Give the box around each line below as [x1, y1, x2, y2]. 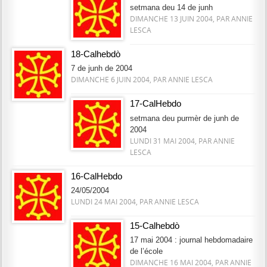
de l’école [129, 247, 163, 256]
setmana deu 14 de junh [129, 2, 213, 12]
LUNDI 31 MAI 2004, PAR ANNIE [129, 136, 235, 145]
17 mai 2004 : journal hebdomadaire [129, 235, 253, 245]
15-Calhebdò [129, 221, 179, 231]
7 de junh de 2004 [70, 64, 132, 73]
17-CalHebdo [129, 99, 181, 109]
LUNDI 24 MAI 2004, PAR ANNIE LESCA [70, 197, 199, 206]
